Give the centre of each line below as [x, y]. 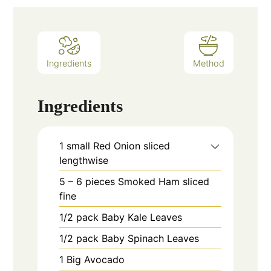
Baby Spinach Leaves [151, 238]
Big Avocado [96, 259]
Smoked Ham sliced [164, 181]
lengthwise [84, 160]
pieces [100, 181]
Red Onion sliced [132, 145]
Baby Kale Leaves [142, 217]
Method [208, 64]
